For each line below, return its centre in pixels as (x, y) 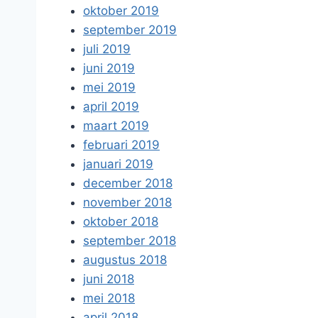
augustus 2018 (125, 260)
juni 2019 (109, 68)
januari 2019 (118, 164)
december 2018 (128, 183)
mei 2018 (109, 298)
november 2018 (127, 202)
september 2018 (130, 241)
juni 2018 (109, 279)
